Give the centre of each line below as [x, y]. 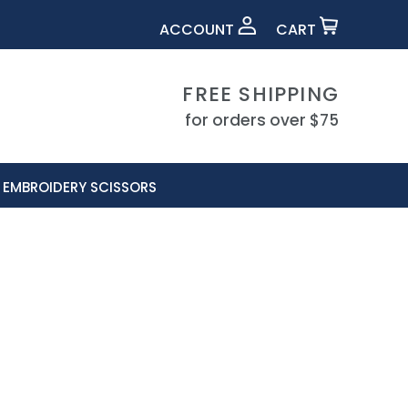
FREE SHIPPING [260, 94]
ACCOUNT [199, 29]
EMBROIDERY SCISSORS [80, 187]
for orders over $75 [262, 120]
